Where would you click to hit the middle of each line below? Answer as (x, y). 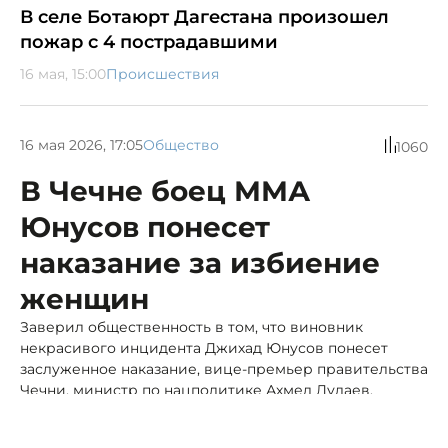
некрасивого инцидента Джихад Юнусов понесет (204, 348)
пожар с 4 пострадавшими (149, 42)
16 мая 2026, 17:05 (81, 144)
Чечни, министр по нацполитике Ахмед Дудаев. (196, 390)
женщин (84, 299)
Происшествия (162, 74)
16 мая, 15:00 (63, 74)
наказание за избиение (200, 263)
